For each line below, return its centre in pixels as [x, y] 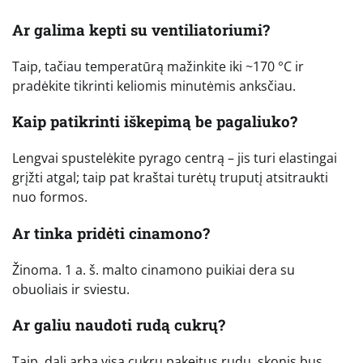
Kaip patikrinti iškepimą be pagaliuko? [155, 122]
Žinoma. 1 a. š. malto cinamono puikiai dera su [154, 269]
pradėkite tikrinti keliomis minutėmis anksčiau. [154, 85]
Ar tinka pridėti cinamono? [111, 233]
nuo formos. [50, 197]
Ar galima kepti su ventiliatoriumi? [141, 29]
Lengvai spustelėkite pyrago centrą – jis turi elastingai [175, 158]
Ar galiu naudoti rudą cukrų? [119, 325]
